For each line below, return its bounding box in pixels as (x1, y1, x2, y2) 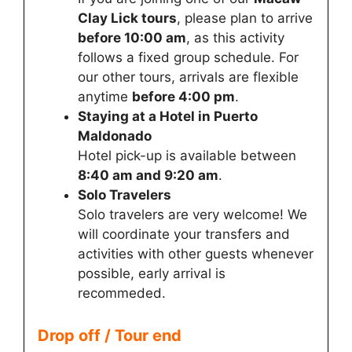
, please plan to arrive (177, 10, 313, 27)
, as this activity (186, 30, 284, 46)
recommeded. (78, 285, 166, 302)
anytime (78, 89, 132, 105)
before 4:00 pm (132, 89, 235, 105)
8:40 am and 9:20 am (78, 167, 218, 184)
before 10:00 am (78, 30, 186, 46)
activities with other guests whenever (78, 246, 313, 262)
